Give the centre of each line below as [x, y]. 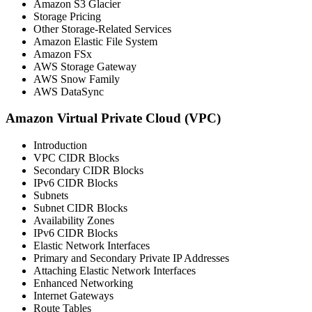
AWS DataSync [69, 91]
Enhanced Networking [83, 283]
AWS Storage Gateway [85, 66]
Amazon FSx [63, 54]
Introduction [60, 146]
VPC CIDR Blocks [76, 158]
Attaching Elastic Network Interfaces [115, 271]
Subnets [51, 196]
